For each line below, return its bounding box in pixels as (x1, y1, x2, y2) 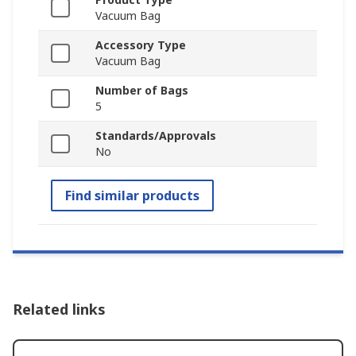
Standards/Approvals (95, 128, 216, 144)
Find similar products (65, 187, 199, 205)
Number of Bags (95, 83, 188, 99)
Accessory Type (95, 37, 186, 53)
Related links (13, 300, 106, 319)
